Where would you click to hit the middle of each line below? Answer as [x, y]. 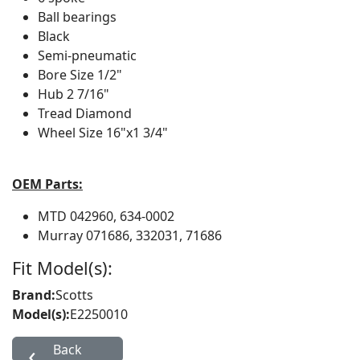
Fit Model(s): [62, 268]
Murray [62, 235]
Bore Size [67, 75]
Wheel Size [72, 133]
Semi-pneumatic [87, 55]
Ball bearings [77, 17]
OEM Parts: [47, 184]
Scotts [74, 295]
